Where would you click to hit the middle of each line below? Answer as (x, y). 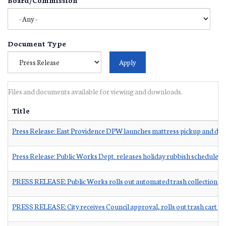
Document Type (37, 43)
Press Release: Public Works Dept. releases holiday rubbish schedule (115, 156)
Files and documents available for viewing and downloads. (95, 91)
